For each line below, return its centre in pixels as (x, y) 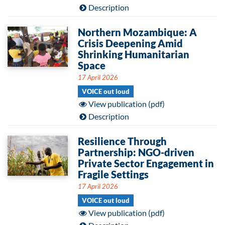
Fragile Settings (113, 174)
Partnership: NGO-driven (136, 152)
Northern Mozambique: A (137, 32)
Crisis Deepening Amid (130, 43)
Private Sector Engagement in (146, 163)
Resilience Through (122, 141)
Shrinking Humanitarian (134, 54)
